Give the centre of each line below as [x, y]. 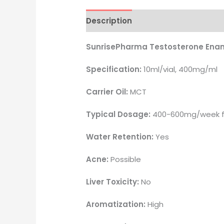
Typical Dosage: [118, 114]
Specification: [114, 69]
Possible [125, 159]
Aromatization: [116, 204]
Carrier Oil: [107, 92]
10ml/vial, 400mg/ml [180, 69]
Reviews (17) [166, 20]
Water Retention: [120, 137]
